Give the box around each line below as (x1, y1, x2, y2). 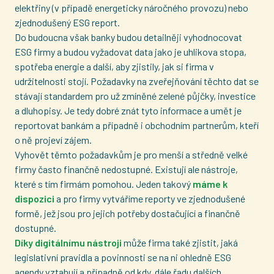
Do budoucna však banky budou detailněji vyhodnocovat (15, 31, 242, 43)
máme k (193, 178, 228, 190)
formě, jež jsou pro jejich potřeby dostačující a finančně (15, 207, 240, 219)
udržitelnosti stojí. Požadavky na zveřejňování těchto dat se (15, 75, 259, 87)
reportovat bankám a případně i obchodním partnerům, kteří (15, 119, 259, 131)
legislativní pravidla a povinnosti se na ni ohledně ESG (15, 251, 231, 263)
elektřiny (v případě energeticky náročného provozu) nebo (15, 2, 248, 13)
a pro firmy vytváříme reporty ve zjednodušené (54, 193, 245, 204)
